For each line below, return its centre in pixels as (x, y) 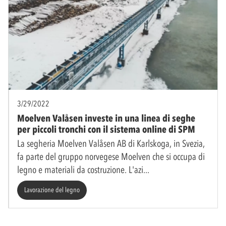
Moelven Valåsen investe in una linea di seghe (106, 118)
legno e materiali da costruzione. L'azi (80, 169)
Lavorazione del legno (52, 190)
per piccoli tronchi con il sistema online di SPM (106, 129)
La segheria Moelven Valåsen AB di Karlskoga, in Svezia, (111, 143)
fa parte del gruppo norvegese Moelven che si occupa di (111, 156)
